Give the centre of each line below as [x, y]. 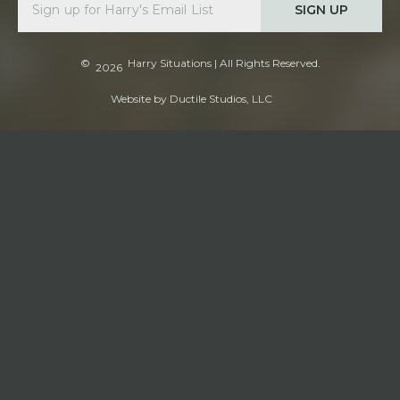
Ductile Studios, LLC [221, 99]
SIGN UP [321, 10]
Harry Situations [169, 63]
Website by [140, 99]
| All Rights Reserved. [266, 63]
